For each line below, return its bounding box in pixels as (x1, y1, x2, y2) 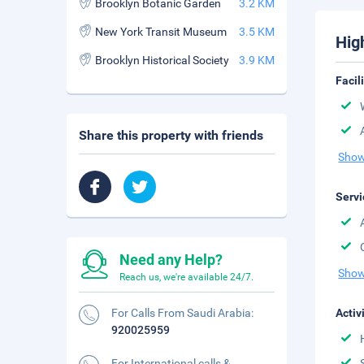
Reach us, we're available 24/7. (119, 271, 253, 283)
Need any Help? (119, 251, 223, 268)
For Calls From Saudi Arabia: (111, 306, 253, 319)
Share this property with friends (79, 128, 263, 143)
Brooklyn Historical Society (95, 54, 229, 67)
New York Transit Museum (95, 25, 227, 38)
